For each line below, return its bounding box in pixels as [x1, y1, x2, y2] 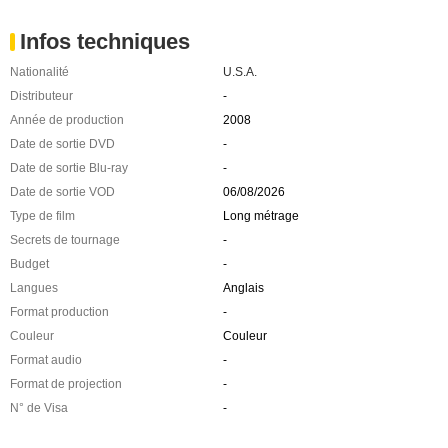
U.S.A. [222, 64, 257, 79]
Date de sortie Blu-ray [10, 160, 128, 175]
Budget [10, 256, 49, 271]
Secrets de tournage [10, 232, 120, 247]
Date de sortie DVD [10, 136, 115, 151]
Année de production [10, 112, 124, 127]
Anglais [222, 280, 264, 295]
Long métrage [222, 208, 299, 223]
